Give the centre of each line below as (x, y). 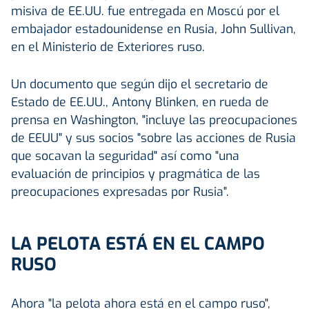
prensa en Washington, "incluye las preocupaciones (154, 120)
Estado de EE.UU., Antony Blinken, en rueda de (140, 102)
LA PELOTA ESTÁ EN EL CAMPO (138, 243)
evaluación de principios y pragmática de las (136, 173)
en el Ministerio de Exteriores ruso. (108, 47)
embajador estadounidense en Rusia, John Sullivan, (153, 29)
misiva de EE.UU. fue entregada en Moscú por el (145, 11)
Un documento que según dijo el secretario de (140, 84)
